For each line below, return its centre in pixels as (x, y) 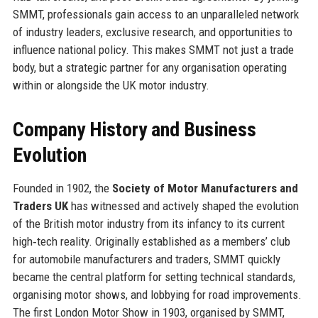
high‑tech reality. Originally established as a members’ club (151, 241)
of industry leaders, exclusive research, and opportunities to (152, 32)
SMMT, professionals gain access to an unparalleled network (155, 14)
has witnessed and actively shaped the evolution (183, 205)
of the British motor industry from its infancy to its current (148, 223)
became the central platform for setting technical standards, (154, 276)
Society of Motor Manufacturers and (205, 188)
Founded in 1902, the (62, 188)
